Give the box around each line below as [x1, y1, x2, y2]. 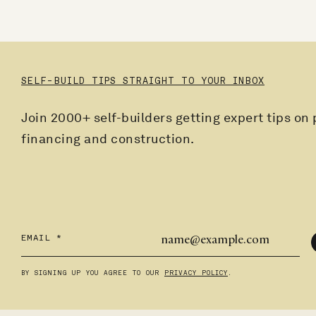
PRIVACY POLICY [164, 268, 228, 277]
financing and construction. [21, 130, 195, 146]
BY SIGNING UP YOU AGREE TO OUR [21, 268, 164, 277]
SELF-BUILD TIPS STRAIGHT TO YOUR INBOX [21, 75, 265, 87]
